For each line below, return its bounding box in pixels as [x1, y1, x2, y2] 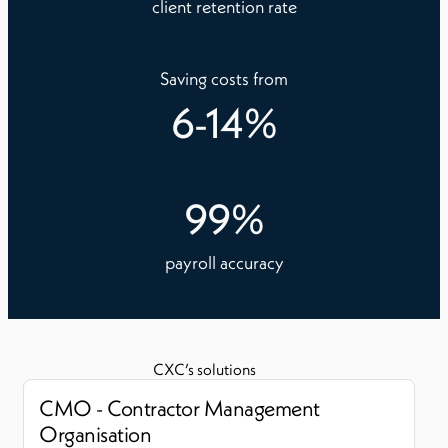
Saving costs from [160, 67, 288, 90]
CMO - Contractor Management [39, 394, 320, 422]
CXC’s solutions [152, 359, 256, 379]
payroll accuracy [164, 251, 284, 274]
